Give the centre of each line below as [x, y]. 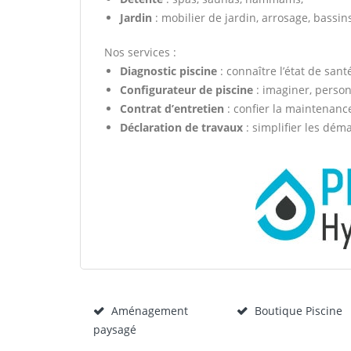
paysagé [115, 329]
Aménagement [150, 311]
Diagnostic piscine [168, 71]
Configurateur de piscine [186, 90]
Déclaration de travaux [181, 127]
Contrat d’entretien [172, 109]
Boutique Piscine [298, 311]
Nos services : [140, 52]
